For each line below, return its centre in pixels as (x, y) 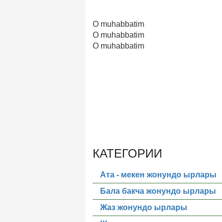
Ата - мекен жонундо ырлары (158, 175)
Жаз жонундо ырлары (144, 207)
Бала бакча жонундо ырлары (158, 191)
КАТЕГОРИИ (127, 153)
